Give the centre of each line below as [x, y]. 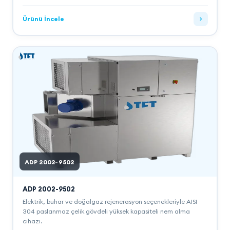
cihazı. [32, 221]
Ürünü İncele [43, 19]
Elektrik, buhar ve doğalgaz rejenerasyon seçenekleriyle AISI [110, 201]
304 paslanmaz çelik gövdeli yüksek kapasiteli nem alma [106, 211]
